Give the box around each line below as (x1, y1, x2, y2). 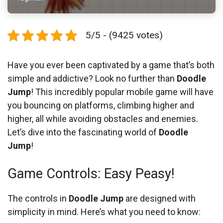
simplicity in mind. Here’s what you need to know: (7, 207, 201, 217)
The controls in (7, 193, 69, 204)
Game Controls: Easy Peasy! (7, 166, 174, 182)
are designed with (123, 193, 196, 204)
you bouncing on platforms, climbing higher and (7, 100, 194, 111)
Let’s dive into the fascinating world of (7, 127, 159, 137)
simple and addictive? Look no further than (7, 73, 177, 84)
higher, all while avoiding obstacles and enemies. (7, 113, 198, 124)
